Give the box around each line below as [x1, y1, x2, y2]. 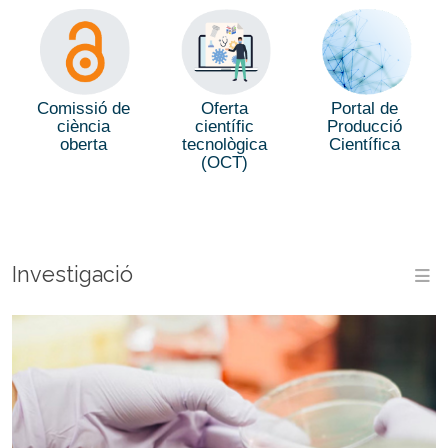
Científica [329, 135, 401, 155]
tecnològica [181, 135, 267, 155]
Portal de [331, 99, 399, 119]
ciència [56, 117, 110, 137]
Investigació [12, 262, 133, 288]
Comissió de [36, 99, 130, 119]
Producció [327, 117, 403, 137]
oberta [59, 135, 107, 155]
